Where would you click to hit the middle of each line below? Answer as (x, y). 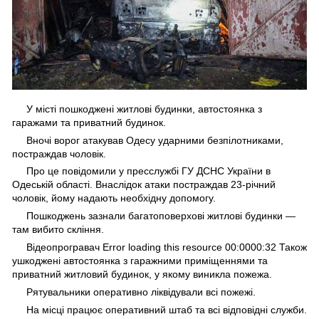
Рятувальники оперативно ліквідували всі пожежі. (141, 292)
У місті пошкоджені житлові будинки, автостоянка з (144, 109)
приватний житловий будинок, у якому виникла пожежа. (142, 274)
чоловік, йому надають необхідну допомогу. (114, 198)
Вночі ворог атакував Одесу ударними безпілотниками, (155, 140)
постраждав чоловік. (59, 154)
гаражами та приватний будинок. (89, 122)
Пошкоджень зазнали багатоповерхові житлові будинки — (161, 216)
